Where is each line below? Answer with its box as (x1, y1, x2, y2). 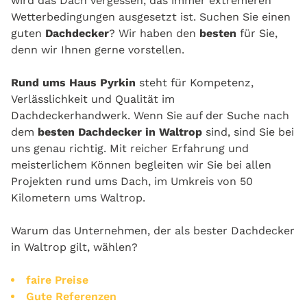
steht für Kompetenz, (139, 76, 254, 89)
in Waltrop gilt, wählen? (11, 241, 138, 254)
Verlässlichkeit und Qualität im (11, 93, 175, 106)
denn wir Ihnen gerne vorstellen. (11, 43, 184, 56)
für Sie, (236, 27, 278, 40)
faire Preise (26, 273, 88, 286)
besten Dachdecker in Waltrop (38, 125, 202, 138)
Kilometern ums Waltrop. (11, 191, 145, 204)
